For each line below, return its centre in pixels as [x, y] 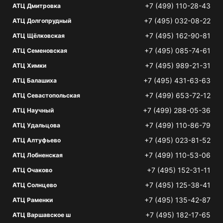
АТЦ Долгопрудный [42, 21]
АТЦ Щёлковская [39, 36]
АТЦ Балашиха [35, 80]
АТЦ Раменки [33, 200]
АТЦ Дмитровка [37, 6]
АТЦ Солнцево [35, 185]
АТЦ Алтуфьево [37, 140]
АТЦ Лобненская [38, 155]
